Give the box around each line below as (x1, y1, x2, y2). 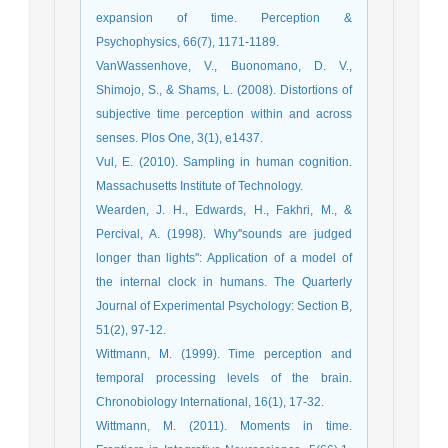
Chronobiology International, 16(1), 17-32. (96, 394, 324, 409)
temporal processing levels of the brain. (96, 370, 352, 385)
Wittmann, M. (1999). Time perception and (96, 346, 352, 361)
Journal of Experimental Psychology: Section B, (96, 298, 352, 313)
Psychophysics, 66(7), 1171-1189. (96, 34, 279, 49)
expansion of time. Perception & (96, 10, 352, 25)
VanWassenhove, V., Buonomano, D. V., (96, 58, 352, 73)
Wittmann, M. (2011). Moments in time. (96, 418, 352, 433)
